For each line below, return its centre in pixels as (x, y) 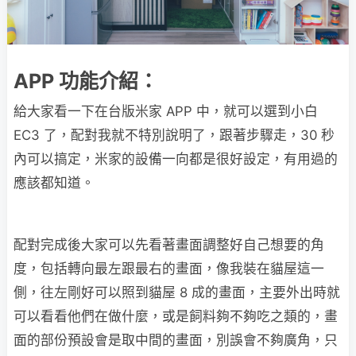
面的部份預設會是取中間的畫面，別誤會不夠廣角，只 (176, 340)
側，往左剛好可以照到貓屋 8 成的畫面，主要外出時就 (177, 292)
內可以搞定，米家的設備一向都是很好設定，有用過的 (176, 159)
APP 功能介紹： (86, 81)
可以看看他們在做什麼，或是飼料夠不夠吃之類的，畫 (176, 316)
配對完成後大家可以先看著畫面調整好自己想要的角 (169, 244)
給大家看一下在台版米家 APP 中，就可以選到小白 (166, 111)
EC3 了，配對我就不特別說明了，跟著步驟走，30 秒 (174, 135)
